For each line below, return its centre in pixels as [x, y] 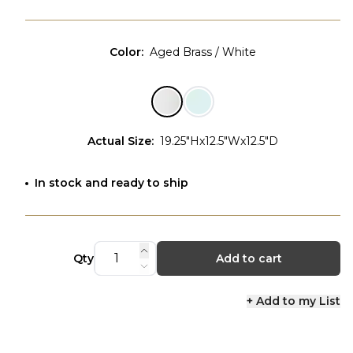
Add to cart [249, 258]
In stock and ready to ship [111, 183]
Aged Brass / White [203, 52]
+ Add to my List [294, 301]
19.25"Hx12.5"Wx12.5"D [219, 141]
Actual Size [119, 141]
